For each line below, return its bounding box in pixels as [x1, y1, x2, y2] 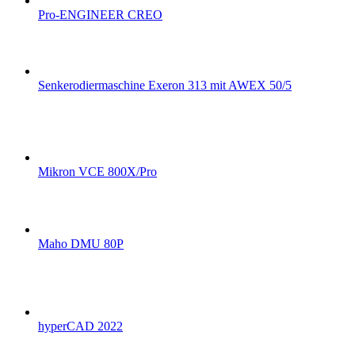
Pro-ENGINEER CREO [38, 8, 162, 22]
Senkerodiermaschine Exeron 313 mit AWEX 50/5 [38, 78, 292, 93]
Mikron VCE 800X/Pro [38, 165, 157, 179]
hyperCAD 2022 [38, 319, 123, 334]
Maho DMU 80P [38, 237, 124, 251]
